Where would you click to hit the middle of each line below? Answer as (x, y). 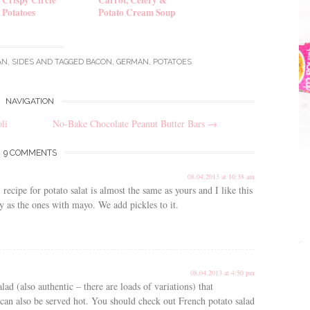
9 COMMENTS (30, 152)
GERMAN (133, 62)
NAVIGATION (30, 101)
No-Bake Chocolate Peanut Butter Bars (130, 123)
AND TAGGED (60, 62)
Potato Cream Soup (137, 12)
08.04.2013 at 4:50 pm (222, 272)
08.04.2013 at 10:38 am (221, 176)
